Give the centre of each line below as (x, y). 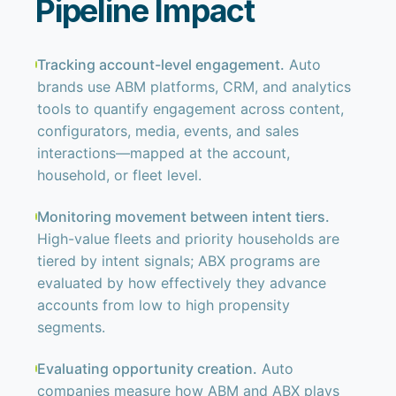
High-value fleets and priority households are (188, 239)
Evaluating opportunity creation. (147, 369)
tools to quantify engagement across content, (190, 109)
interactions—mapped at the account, (163, 153)
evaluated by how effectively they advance (181, 283)
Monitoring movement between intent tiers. (183, 217)
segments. (71, 327)
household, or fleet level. (119, 175)
